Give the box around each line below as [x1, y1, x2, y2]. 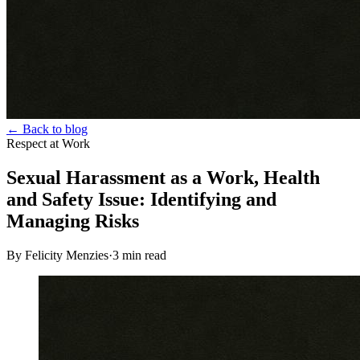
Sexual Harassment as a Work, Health [6, 166, 320, 188]
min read [119, 247, 166, 262]
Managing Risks [6, 210, 139, 231]
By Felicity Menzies [6, 247, 108, 262]
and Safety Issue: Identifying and [6, 188, 276, 210]
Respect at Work [6, 137, 90, 150]
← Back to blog [6, 122, 88, 136]
